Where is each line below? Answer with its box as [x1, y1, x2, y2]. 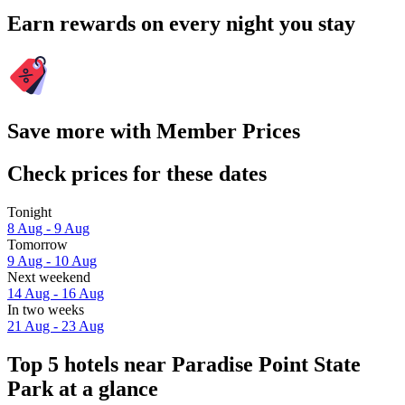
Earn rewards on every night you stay [7, 11, 355, 35]
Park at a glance [7, 376, 158, 400]
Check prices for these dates [7, 161, 267, 185]
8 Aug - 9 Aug [7, 220, 89, 236]
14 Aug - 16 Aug [7, 285, 104, 301]
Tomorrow [7, 236, 68, 252]
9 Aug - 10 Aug [7, 252, 97, 268]
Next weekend [7, 268, 90, 285]
